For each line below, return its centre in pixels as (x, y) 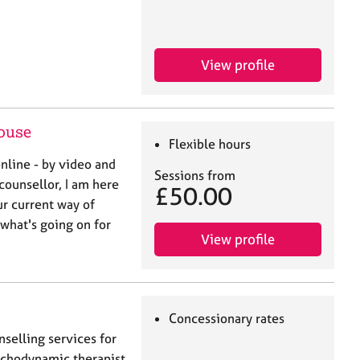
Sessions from (195, 175)
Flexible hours (210, 143)
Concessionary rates (227, 318)
